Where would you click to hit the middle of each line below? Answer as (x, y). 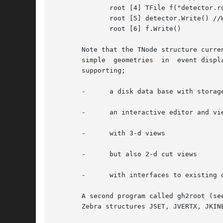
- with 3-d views (110, 133)
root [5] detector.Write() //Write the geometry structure (70, 18)
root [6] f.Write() (70, 29)
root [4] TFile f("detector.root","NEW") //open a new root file (70, 8)
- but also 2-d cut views (125, 154)
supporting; (90, 71)
